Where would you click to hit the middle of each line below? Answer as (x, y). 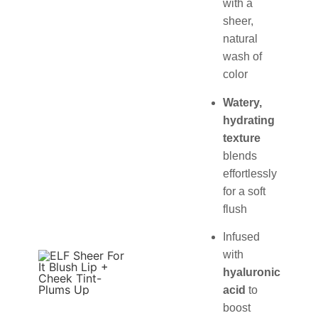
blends (240, 155)
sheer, (238, 21)
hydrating (249, 120)
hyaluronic (252, 273)
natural (240, 39)
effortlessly (250, 173)
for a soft (244, 191)
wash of (242, 57)
